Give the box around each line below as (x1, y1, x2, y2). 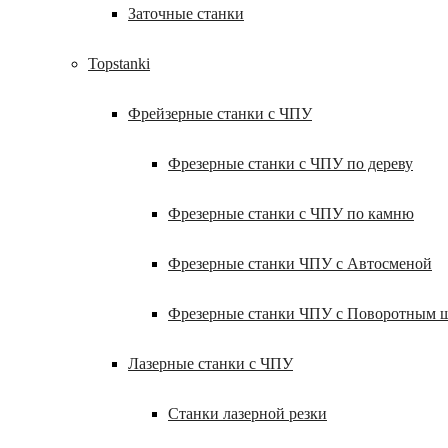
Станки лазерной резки (168, 405, 327, 422)
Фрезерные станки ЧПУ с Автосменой (168, 255, 432, 272)
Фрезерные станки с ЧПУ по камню (168, 205, 414, 222)
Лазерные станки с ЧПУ (128, 355, 293, 372)
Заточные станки (128, 5, 244, 22)
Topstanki (88, 55, 150, 72)
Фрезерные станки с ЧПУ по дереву (168, 155, 413, 172)
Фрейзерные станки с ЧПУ (128, 105, 312, 122)
